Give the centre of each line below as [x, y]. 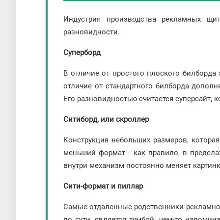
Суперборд [82, 52]
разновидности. [92, 32]
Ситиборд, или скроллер [106, 119]
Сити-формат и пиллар [103, 186]
